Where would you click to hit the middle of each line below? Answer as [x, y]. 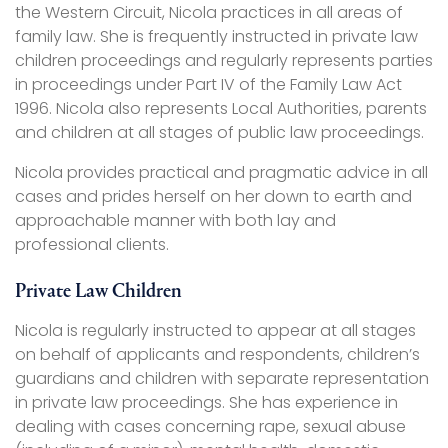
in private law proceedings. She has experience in [206, 403]
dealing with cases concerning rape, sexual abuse [210, 427]
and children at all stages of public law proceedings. [223, 133]
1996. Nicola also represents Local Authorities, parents [221, 109]
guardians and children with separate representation [222, 379]
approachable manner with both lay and [175, 221]
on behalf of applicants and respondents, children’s [217, 355]
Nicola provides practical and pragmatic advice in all [221, 173]
